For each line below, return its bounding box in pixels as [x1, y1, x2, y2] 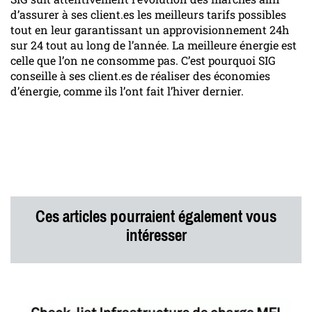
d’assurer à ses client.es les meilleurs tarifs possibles [10, 7, 286, 22]
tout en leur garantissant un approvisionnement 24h [10, 22, 289, 38]
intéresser [125, 221, 187, 251]
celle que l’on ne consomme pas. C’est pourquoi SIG [10, 53, 276, 68]
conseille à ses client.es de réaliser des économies [10, 68, 270, 84]
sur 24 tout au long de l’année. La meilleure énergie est [10, 38, 297, 53]
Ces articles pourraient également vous [36, 202, 276, 232]
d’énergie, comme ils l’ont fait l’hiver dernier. [10, 84, 244, 99]
